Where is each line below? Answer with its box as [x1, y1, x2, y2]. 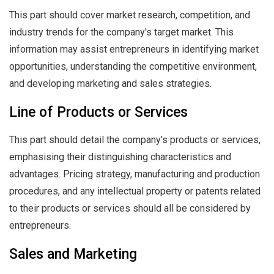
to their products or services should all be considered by [9, 202, 251, 214]
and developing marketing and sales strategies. [9, 78, 212, 89]
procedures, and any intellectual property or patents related [9, 185, 261, 197]
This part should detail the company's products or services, [9, 134, 261, 146]
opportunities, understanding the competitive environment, [9, 61, 257, 72]
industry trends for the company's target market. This [9, 26, 234, 38]
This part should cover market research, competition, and [9, 9, 250, 21]
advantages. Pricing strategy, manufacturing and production [9, 168, 260, 180]
